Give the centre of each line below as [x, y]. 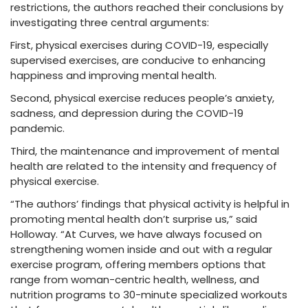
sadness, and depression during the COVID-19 [127, 113]
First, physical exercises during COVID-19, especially [139, 45]
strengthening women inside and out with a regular [141, 249]
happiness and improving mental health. [113, 75]
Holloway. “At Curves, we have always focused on [136, 234]
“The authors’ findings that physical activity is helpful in [150, 204]
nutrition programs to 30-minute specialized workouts [149, 295]
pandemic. [37, 128]
